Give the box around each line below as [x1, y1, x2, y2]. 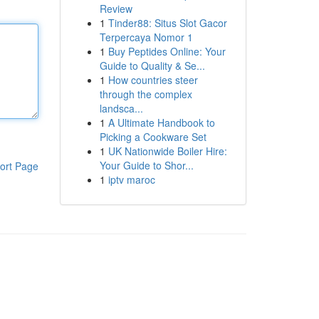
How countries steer [108, 73, 198, 87]
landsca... [99, 101, 143, 115]
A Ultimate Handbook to [108, 115, 215, 130]
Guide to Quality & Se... [99, 58, 205, 73]
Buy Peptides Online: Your [108, 44, 226, 58]
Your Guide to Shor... [99, 158, 194, 172]
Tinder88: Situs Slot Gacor [108, 16, 227, 30]
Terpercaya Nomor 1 [99, 30, 193, 44]
